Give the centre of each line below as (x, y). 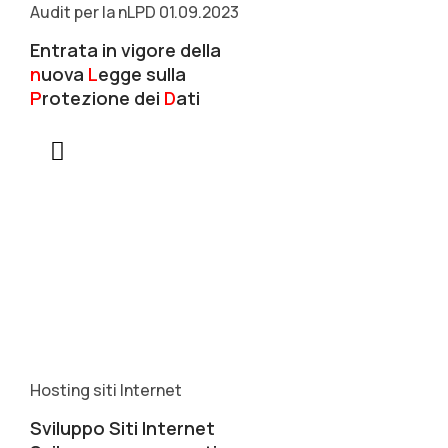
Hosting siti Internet (106, 390)
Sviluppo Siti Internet (122, 428)
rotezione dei (103, 98)
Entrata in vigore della (125, 50)
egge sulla (142, 74)
